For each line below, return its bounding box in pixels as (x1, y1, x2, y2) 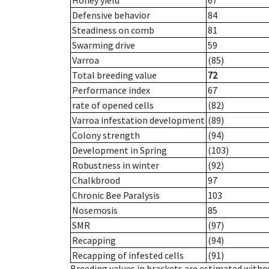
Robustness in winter (72, 159, 159, 172)
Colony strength (72, 129, 140, 142)
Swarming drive (72, 39, 135, 52)
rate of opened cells (72, 99, 154, 112)
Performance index (72, 84, 150, 97)
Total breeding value (72, 69, 157, 82)
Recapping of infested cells (72, 249, 184, 262)
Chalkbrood (72, 174, 120, 187)
